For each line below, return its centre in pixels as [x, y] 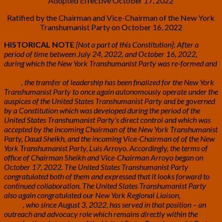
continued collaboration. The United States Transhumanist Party [105, 185]
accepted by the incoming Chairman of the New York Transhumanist [111, 129]
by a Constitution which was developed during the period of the [102, 110]
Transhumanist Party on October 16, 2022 [111, 27]
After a [187, 44]
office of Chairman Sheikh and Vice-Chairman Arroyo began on [104, 157]
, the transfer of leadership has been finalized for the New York [118, 82]
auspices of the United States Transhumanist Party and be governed [110, 101]
